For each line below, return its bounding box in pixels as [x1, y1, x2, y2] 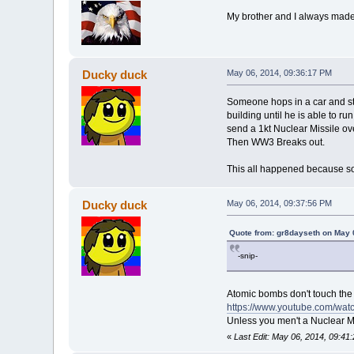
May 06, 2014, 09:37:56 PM [226, 198, 332, 208]
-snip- [237, 250, 258, 260]
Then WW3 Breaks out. [226, 136, 325, 148]
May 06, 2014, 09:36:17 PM [226, 67, 332, 77]
